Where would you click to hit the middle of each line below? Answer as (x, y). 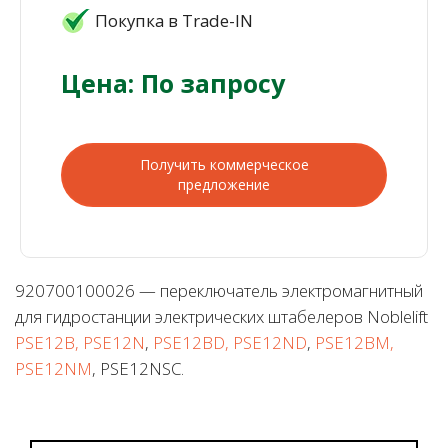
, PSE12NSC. (138, 369)
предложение (224, 185)
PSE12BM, (354, 343)
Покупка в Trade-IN (174, 21)
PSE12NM (53, 369)
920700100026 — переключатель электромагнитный (219, 291)
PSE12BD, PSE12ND (230, 343)
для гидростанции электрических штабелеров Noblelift (221, 317)
